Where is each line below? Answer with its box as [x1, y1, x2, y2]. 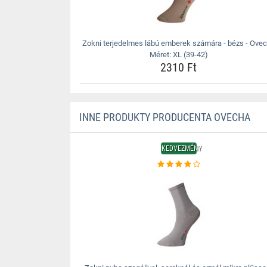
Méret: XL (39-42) [149, 50, 208, 59]
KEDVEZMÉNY [161, 144, 201, 153]
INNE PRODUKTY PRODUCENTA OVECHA [79, 111, 250, 123]
